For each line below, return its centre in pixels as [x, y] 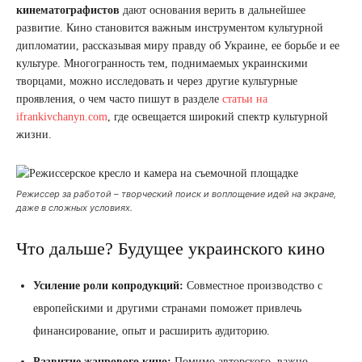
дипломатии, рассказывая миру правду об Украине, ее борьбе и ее [178, 45]
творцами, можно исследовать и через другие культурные [157, 81]
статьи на [245, 99]
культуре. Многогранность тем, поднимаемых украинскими [162, 63]
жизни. [34, 134]
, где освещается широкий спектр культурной [218, 116]
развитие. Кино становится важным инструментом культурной [170, 27]
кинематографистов [68, 10]
